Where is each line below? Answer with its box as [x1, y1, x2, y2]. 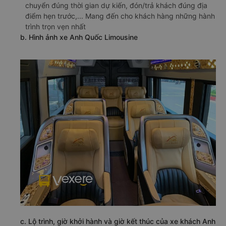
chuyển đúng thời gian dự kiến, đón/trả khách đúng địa [25, 1, 207, 10]
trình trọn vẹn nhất [25, 22, 86, 31]
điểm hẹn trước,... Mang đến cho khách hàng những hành [25, 12, 215, 20]
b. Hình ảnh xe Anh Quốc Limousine [20, 33, 138, 41]
